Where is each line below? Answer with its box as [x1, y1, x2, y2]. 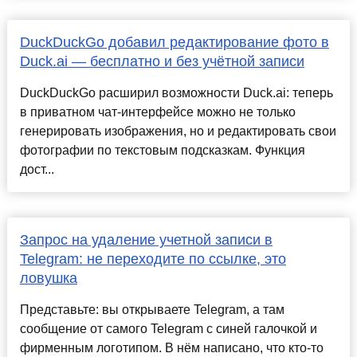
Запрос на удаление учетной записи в [19, 232, 273, 249]
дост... [19, 163, 54, 177]
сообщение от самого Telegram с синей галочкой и [19, 322, 317, 336]
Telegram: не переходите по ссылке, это [19, 251, 286, 268]
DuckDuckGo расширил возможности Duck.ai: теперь [19, 86, 333, 100]
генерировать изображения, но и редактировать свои [19, 124, 336, 139]
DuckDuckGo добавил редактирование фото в [19, 34, 329, 51]
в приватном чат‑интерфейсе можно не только [19, 105, 296, 120]
